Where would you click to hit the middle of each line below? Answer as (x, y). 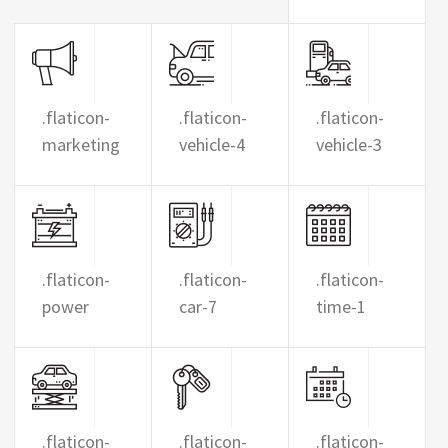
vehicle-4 (211, 144)
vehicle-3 (348, 144)
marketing (81, 144)
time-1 (340, 306)
